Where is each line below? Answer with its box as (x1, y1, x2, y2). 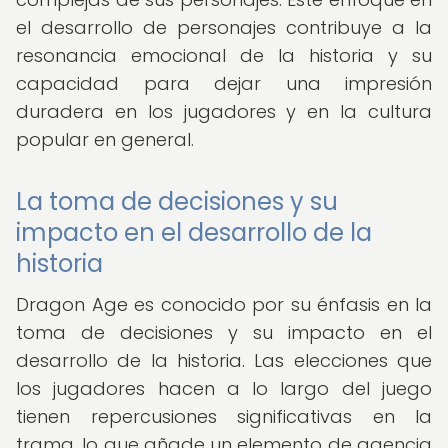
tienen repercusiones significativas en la (16, 404, 432, 429)
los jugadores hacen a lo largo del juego (16, 376, 432, 401)
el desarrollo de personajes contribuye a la (16, 15, 432, 40)
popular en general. (16, 127, 194, 152)
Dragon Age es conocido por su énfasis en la (16, 292, 432, 317)
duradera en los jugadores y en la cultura (16, 99, 432, 124)
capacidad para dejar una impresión (16, 71, 432, 96)
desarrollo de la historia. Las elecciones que (16, 348, 432, 373)
